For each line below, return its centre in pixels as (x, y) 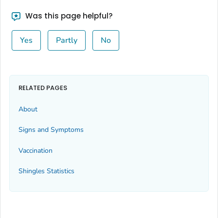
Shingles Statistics (46, 171)
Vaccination (36, 150)
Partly (66, 40)
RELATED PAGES (43, 88)
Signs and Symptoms (51, 130)
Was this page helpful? (68, 16)
